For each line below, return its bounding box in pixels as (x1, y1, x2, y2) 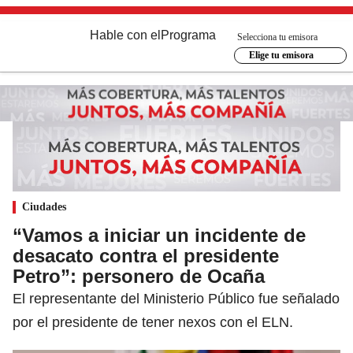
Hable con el (90, 28, 161, 42)
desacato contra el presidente (13, 244, 279, 266)
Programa (161, 28, 216, 42)
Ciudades (22, 200, 66, 213)
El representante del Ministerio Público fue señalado (13, 290, 340, 307)
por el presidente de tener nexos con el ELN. (13, 314, 293, 330)
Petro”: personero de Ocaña (13, 265, 265, 287)
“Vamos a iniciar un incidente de (13, 224, 306, 246)
